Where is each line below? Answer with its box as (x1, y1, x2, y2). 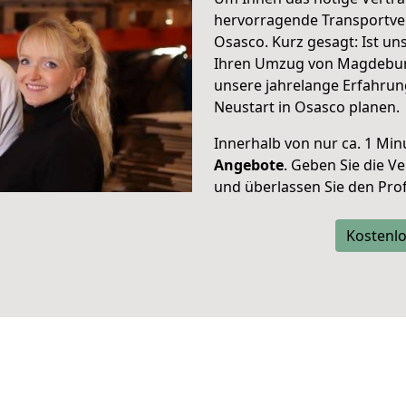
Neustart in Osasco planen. (214, 97, 400, 117)
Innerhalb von (214, 133, 310, 153)
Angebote (214, 155, 284, 175)
